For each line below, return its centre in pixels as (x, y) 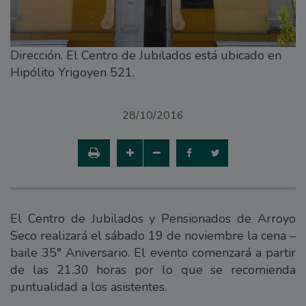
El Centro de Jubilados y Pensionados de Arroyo (153, 218)
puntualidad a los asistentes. (88, 287)
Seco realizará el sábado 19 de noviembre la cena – (153, 235)
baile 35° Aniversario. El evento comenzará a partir (153, 252)
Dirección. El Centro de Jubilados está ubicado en (146, 55)
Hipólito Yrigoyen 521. (72, 72)
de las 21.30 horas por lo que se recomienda (153, 269)
